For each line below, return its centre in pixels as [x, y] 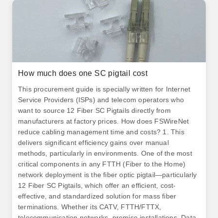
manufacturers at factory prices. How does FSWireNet [104, 121]
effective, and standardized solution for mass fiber [97, 196]
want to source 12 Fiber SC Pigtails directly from [94, 110]
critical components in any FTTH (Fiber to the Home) [102, 164]
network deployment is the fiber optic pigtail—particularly [108, 175]
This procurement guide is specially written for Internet [104, 89]
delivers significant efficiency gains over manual [93, 143]
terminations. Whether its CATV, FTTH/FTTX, [90, 207]
